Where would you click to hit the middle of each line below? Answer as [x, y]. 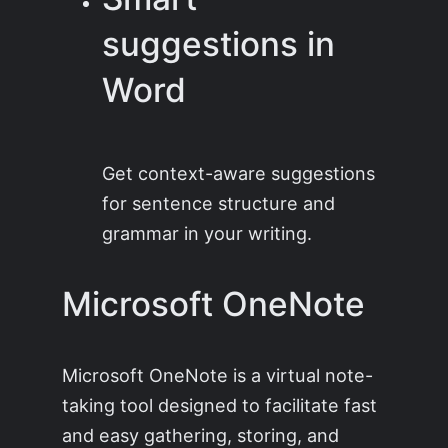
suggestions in [219, 44]
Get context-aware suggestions [239, 172]
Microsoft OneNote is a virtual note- [218, 375]
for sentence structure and [219, 202]
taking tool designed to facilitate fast [220, 405]
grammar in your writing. [207, 232]
